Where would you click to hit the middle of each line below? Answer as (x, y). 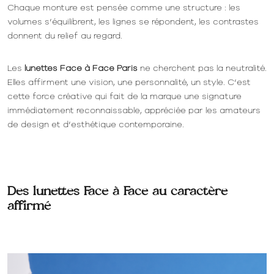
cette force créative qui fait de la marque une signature (124, 95)
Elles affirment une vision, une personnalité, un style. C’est (129, 81)
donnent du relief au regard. (65, 35)
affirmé (29, 207)
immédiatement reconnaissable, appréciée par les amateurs (134, 109)
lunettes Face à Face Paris (81, 67)
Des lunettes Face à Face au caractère (117, 193)
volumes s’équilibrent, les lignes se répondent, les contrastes (133, 21)
